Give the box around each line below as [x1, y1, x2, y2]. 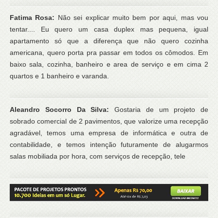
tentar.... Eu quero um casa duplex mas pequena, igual [10, 25, 208, 33]
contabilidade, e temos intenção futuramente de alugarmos [10, 140, 208, 148]
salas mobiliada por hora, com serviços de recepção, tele [10, 152, 185, 160]
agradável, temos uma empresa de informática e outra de [10, 128, 208, 137]
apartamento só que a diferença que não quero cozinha [10, 36, 208, 45]
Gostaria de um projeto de [114, 105, 208, 113]
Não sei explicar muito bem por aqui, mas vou [57, 13, 209, 21]
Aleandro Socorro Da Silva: [10, 105, 114, 113]
